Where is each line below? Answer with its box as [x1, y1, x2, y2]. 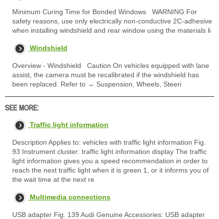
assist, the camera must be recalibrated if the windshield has [12, 70, 199, 79]
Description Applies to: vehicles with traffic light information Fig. [12, 138, 206, 146]
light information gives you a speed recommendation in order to [12, 156, 208, 165]
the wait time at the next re [12, 175, 94, 183]
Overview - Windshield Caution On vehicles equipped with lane [12, 61, 209, 69]
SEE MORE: [5, 100, 39, 115]
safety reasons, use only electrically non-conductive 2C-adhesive [12, 17, 212, 25]
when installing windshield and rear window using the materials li [12, 26, 211, 34]
